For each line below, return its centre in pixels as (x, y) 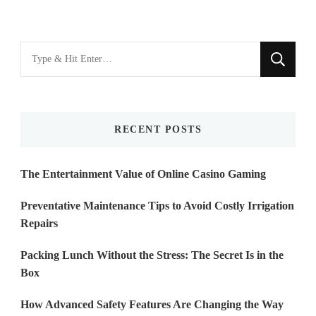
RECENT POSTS (158, 130)
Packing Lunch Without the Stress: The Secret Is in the (152, 255)
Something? (50, 96)
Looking (41, 52)
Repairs (39, 224)
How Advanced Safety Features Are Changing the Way (152, 305)
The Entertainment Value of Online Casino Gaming (143, 174)
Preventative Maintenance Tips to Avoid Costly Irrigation (157, 206)
